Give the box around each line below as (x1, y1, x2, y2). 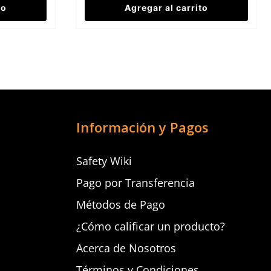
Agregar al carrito (124, 2, 208, 13)
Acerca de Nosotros (76, 241, 177, 256)
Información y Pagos (76, 118, 209, 137)
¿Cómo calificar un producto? (76, 219, 226, 234)
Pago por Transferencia (76, 175, 195, 191)
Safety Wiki (76, 154, 132, 169)
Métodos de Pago (76, 197, 166, 212)
